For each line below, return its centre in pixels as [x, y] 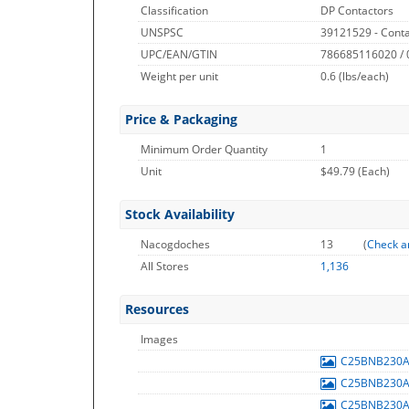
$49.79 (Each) [355, 171]
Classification [174, 10]
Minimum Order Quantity [204, 149]
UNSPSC [162, 32]
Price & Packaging [181, 119]
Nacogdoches [175, 244]
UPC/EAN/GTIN [179, 54]
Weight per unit [179, 76]
